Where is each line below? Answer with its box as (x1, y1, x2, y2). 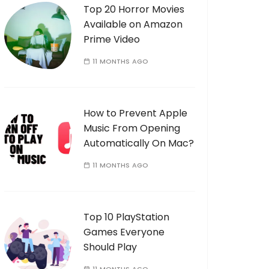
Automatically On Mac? (83, 136, 194, 150)
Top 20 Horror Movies (83, 2, 184, 16)
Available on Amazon (83, 17, 183, 31)
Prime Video (83, 32, 140, 46)
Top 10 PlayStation (83, 210, 169, 224)
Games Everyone (83, 225, 165, 239)
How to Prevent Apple (83, 106, 187, 120)
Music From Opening (83, 121, 180, 135)
